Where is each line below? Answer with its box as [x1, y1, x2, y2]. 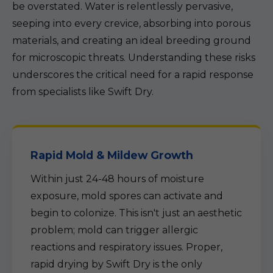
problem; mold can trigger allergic [30, 224, 198, 236]
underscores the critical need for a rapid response [12, 69, 253, 80]
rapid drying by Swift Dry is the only [30, 258, 202, 270]
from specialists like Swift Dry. [12, 86, 154, 97]
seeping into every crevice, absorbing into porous [12, 18, 250, 29]
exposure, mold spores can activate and [30, 190, 223, 202]
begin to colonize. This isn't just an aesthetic [30, 207, 242, 219]
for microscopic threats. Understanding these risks [12, 52, 255, 63]
